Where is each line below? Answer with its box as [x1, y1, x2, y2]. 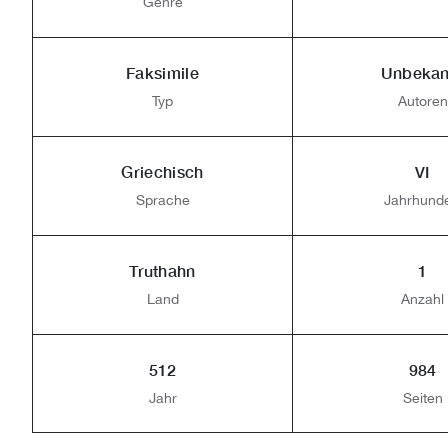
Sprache [135, 192, 190, 208]
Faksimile [126, 63, 199, 82]
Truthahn [129, 261, 196, 280]
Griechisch [121, 162, 204, 181]
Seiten [402, 390, 443, 406]
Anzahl [401, 291, 444, 307]
